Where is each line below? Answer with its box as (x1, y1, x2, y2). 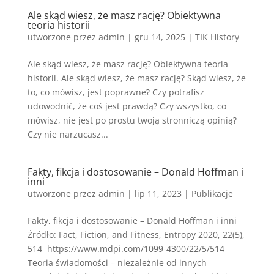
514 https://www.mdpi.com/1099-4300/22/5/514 (27, 243, 224, 254)
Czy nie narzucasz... (27, 128, 108, 140)
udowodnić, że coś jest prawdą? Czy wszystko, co (27, 100, 226, 112)
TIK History (194, 31, 239, 43)
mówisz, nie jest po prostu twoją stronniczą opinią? (27, 114, 237, 126)
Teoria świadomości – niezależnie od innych (27, 257, 207, 268)
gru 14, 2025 (134, 31, 185, 43)
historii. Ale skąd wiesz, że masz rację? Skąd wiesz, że (27, 72, 246, 84)
